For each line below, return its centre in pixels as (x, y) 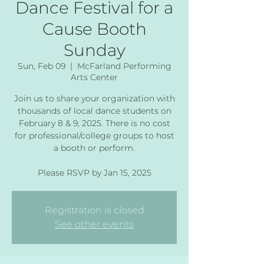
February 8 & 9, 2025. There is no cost (94, 123)
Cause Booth (94, 29)
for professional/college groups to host (94, 135)
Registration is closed (94, 210)
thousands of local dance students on (94, 110)
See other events (94, 224)
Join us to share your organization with (94, 98)
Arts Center (94, 77)
